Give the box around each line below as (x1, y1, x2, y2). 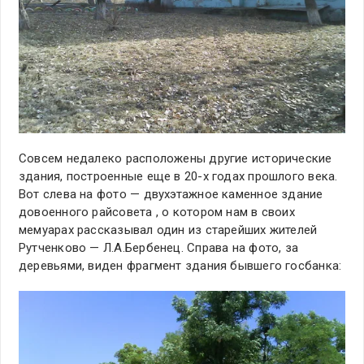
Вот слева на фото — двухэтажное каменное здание (19, 187, 323, 202)
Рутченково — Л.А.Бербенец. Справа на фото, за (19, 240, 299, 256)
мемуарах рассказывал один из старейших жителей (19, 223, 318, 238)
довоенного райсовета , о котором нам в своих (19, 205, 295, 220)
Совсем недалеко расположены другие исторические (19, 151, 332, 167)
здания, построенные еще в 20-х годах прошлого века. (19, 169, 338, 184)
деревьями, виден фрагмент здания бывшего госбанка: (19, 258, 342, 274)
